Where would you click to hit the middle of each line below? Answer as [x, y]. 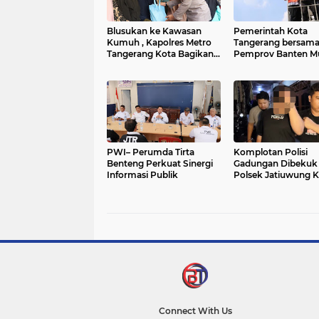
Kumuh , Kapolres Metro [159, 43]
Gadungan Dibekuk [275, 164]
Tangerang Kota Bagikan [160, 54]
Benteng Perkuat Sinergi [160, 164]
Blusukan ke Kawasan [154, 31]
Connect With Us [195, 311]
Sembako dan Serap [151, 66]
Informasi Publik [142, 175]
